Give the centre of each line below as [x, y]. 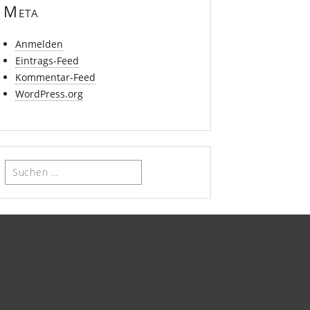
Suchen [22, 167]
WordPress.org [49, 93]
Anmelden [39, 44]
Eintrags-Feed [47, 60]
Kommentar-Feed [55, 77]
